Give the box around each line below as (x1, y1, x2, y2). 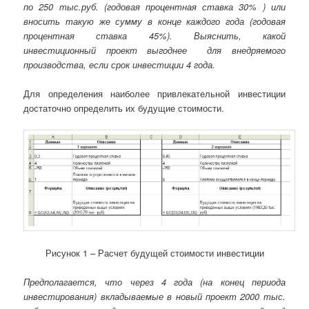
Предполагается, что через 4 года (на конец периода (23, 275, 286, 288)
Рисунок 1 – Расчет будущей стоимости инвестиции (45, 246, 264, 259)
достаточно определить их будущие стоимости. (23, 101, 225, 115)
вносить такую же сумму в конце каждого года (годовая (23, 14, 286, 28)
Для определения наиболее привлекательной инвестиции (23, 87, 286, 101)
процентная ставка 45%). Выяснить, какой (23, 28, 286, 42)
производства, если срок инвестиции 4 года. (23, 57, 216, 71)
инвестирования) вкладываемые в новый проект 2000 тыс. (23, 289, 286, 303)
